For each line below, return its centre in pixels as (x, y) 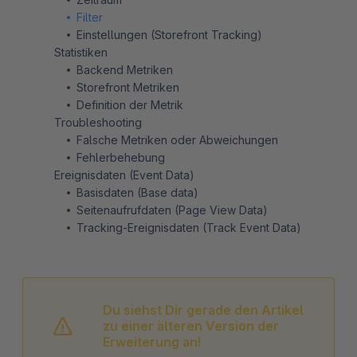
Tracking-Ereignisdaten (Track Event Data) (189, 227)
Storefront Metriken (128, 87)
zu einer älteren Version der (191, 326)
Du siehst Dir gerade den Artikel (203, 310)
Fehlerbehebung (121, 157)
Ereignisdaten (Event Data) (124, 175)
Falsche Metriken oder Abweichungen (177, 139)
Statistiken (81, 52)
